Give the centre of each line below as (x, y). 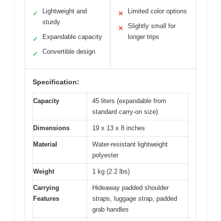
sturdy (51, 22)
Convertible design (69, 52)
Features (46, 199)
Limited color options (157, 11)
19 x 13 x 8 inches (119, 128)
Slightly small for (152, 26)
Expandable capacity (72, 37)
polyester (105, 155)
